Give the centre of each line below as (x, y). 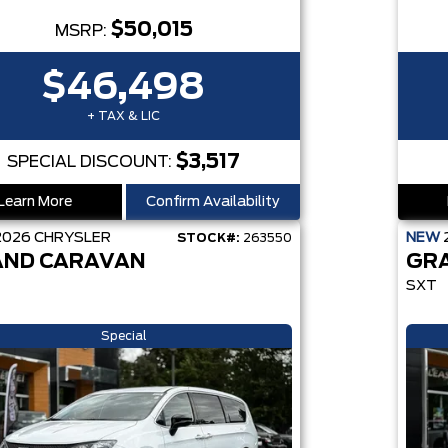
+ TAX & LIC (124, 116)
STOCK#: (208, 238)
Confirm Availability (212, 202)
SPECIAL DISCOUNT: (92, 162)
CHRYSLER (72, 238)
